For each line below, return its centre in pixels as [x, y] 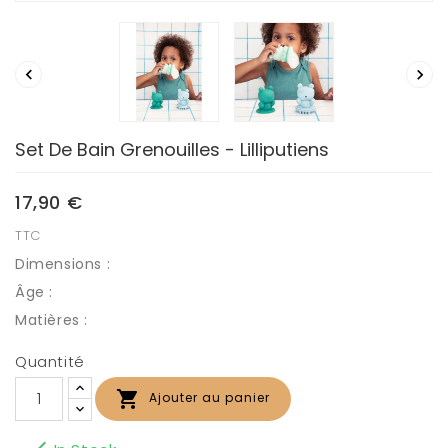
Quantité [50, 361]
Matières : [54, 319]
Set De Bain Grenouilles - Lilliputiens [172, 149]
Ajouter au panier [209, 398]
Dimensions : [65, 263]
